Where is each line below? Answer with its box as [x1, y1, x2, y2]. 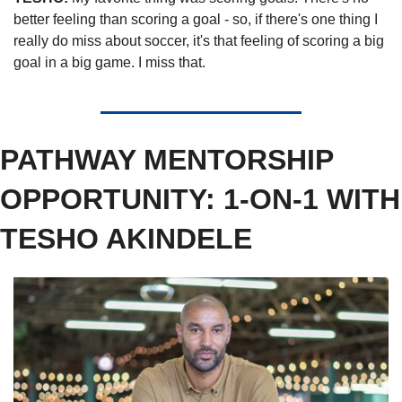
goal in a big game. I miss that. [13, 55, 209, 71]
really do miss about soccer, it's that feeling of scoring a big [13, 33, 384, 49]
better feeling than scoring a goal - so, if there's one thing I [13, 12, 378, 28]
